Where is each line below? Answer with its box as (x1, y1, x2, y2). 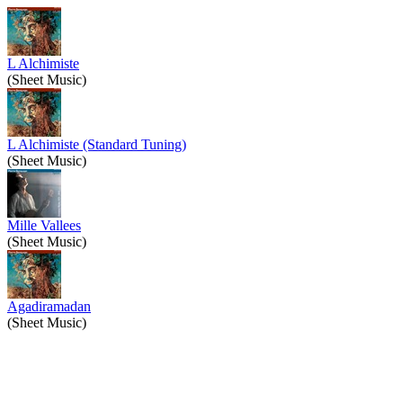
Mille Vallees (7, 218, 81, 233)
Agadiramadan (7, 299, 91, 314)
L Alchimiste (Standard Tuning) (7, 137, 186, 152)
